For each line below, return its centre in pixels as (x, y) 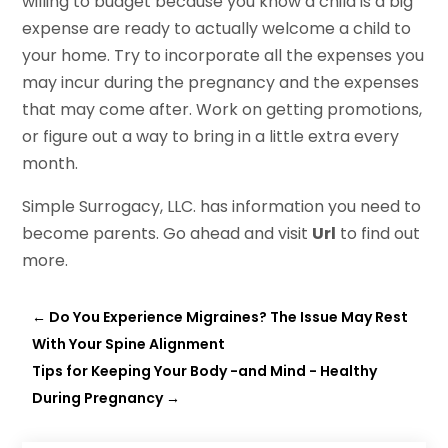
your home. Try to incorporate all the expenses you (223, 56)
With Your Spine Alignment (129, 344)
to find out (378, 234)
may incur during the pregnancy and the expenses (221, 83)
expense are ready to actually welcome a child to (217, 29)
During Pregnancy (98, 398)
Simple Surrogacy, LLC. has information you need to (222, 207)
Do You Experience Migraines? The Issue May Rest (229, 317)
